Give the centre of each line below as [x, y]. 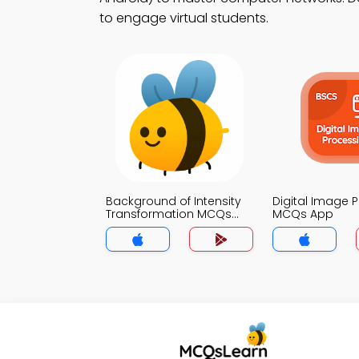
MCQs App [303, 214]
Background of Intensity [173, 201]
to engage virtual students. [184, 18]
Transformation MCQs [169, 214]
